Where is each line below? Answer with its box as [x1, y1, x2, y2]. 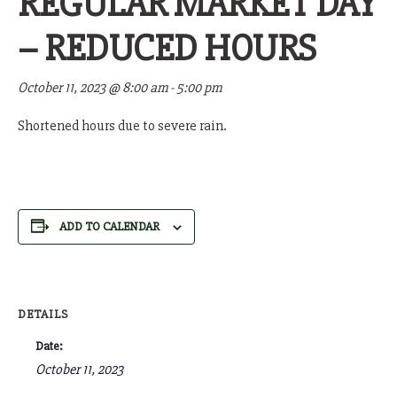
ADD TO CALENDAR [59, 219, 160, 235]
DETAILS [18, 307, 68, 323]
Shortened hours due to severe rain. [18, 117, 230, 136]
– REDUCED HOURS [18, 26, 316, 72]
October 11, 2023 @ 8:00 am [18, 79, 167, 97]
